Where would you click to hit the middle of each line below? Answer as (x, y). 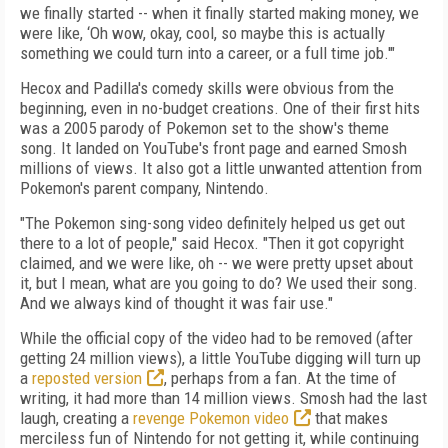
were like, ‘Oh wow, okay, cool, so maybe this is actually (202, 33)
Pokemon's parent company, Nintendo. (144, 188)
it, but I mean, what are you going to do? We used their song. (219, 283)
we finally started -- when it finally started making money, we (219, 13)
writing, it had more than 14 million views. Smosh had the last (223, 398)
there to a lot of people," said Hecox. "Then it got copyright (212, 243)
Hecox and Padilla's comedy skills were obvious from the (207, 88)
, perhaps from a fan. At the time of (280, 378)
